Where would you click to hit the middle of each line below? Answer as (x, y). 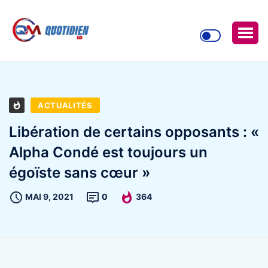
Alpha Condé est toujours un (108, 152)
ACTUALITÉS (65, 105)
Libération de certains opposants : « (134, 132)
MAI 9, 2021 (49, 196)
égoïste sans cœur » (80, 172)
